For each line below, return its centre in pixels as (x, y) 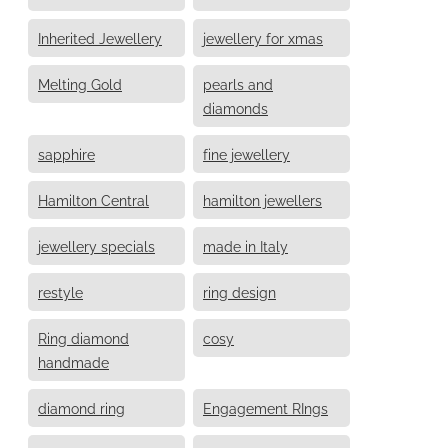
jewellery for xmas (263, 37)
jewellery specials (96, 245)
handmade (73, 361)
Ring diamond (83, 337)
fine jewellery (246, 153)
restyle (60, 291)
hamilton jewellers (262, 199)
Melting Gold (80, 83)
